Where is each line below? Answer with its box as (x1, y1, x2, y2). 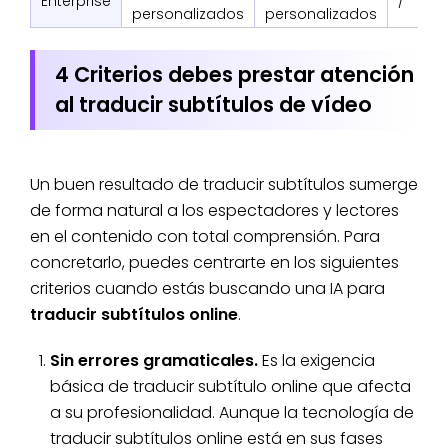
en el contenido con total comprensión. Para (30, 225, 380, 249)
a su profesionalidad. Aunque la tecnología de (50, 401, 414, 425)
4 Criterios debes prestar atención (55, 60, 414, 90)
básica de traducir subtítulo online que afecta (50, 375, 411, 399)
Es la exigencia (258, 349, 375, 373)
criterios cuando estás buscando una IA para (30, 277, 385, 301)
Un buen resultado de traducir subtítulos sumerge (30, 173, 418, 197)
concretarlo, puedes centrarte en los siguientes (30, 251, 399, 275)
